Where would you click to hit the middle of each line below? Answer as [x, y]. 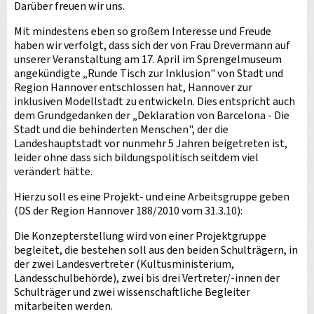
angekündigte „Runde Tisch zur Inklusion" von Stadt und [149, 74]
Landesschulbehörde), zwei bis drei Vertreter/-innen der [147, 278]
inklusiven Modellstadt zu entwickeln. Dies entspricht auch [155, 102]
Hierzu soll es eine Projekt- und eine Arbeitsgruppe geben [152, 197]
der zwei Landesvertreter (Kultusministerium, [124, 264]
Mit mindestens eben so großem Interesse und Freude [143, 32]
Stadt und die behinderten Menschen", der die [121, 130]
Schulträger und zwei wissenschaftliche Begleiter [132, 292]
